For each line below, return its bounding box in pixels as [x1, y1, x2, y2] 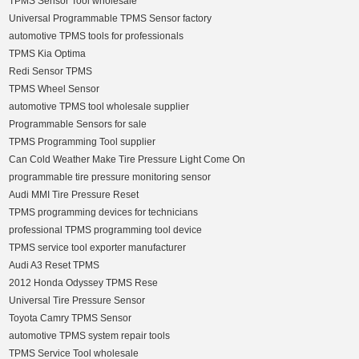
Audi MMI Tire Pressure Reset [9, 189, 139, 201]
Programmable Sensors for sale [9, 119, 147, 131]
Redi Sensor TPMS [9, 66, 93, 78]
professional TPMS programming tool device [9, 224, 203, 236]
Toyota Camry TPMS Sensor [9, 313, 132, 325]
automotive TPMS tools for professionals [9, 30, 184, 42]
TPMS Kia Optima [9, 48, 87, 60]
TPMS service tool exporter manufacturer [9, 242, 187, 254]
